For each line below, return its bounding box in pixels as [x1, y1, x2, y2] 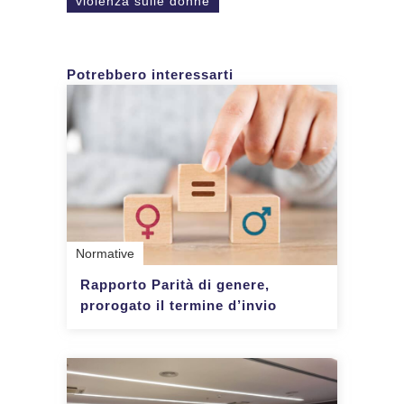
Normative [76, 245, 134, 261]
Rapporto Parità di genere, [80, 276, 270, 292]
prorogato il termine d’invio [80, 297, 277, 313]
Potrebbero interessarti [67, 66, 234, 82]
